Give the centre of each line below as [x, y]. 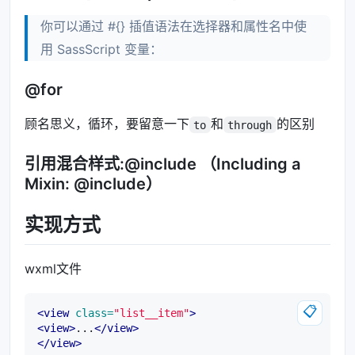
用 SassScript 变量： [101, 50]
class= [94, 313]
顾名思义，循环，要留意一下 [107, 124]
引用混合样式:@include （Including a [162, 164]
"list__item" [151, 313]
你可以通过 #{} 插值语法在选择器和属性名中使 [174, 27]
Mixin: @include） [93, 184]
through [250, 125]
